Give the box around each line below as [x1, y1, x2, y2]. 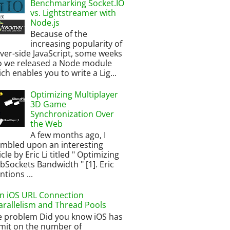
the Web [30, 118, 63, 129]
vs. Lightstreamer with [30, 7, 117, 19]
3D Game [30, 98, 67, 110]
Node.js [30, 17, 60, 29]
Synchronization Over [30, 108, 114, 120]
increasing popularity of [30, 38, 123, 50]
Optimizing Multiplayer [30, 88, 119, 100]
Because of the [30, 28, 88, 40]
